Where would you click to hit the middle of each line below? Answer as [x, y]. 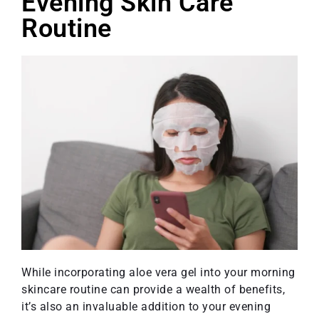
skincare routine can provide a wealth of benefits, [153, 290]
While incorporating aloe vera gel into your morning [158, 273]
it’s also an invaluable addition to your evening [146, 307]
